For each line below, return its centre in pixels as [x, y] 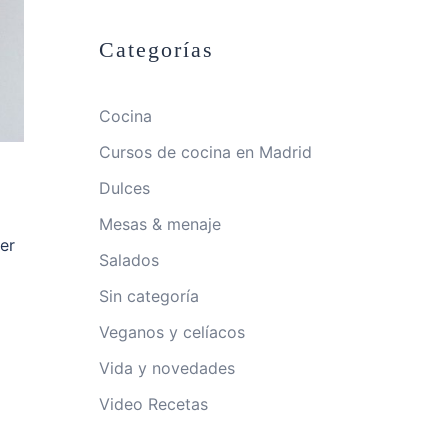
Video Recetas [153, 404]
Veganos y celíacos [171, 332]
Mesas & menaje [159, 224]
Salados [128, 260]
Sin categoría [148, 296]
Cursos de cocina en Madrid [205, 152]
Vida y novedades [166, 368]
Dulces [124, 188]
